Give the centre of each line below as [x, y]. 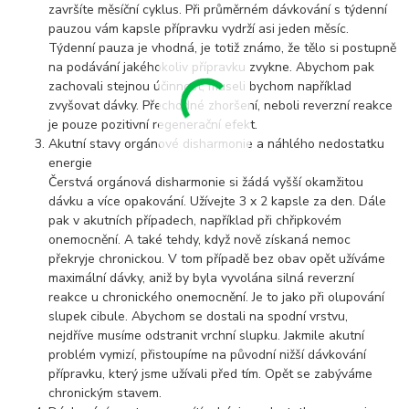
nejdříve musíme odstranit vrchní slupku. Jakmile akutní [207, 336]
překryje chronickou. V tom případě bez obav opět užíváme [217, 259]
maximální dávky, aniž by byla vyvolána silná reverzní [202, 278]
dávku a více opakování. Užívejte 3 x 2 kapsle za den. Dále [218, 202]
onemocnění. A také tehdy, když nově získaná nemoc [200, 240]
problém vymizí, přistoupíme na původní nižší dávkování [208, 355]
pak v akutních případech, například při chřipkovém [195, 221]
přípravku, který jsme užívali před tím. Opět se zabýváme [211, 374]
